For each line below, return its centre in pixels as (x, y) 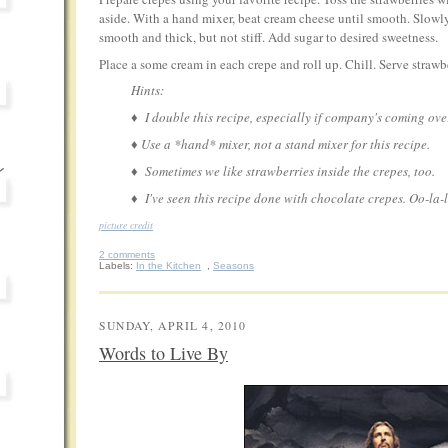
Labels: (117, 266)
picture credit (126, 225)
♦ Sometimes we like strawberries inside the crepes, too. (283, 170)
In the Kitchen (168, 266)
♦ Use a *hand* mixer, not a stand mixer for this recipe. (280, 143)
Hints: (147, 90)
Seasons (233, 266)
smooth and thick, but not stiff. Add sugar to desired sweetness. (268, 36)
